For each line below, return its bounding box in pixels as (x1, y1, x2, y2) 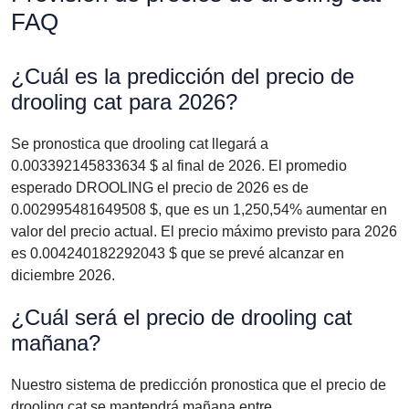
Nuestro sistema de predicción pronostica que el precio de (11, 377, 386, 393)
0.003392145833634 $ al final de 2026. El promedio (11, 158, 347, 173)
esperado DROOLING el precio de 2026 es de (11, 180, 309, 195)
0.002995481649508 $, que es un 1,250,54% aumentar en (11, 202, 387, 217)
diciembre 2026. (11, 267, 115, 283)
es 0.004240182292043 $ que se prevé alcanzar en (11, 246, 344, 261)
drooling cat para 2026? (11, 89, 237, 114)
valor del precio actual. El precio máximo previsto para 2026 (11, 224, 397, 239)
